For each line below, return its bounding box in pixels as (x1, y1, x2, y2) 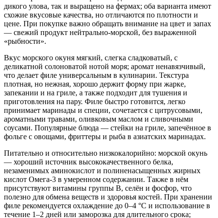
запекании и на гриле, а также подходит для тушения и (4, 88, 187, 97)
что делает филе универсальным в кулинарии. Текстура (4, 71, 189, 79)
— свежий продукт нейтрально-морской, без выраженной (4, 28, 197, 36)
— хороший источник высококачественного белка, (4, 157, 173, 166)
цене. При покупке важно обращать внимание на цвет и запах (4, 19, 211, 28)
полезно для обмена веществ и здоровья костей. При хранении (4, 192, 212, 201)
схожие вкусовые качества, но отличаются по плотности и (4, 10, 198, 19)
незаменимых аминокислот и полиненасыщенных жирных (4, 166, 200, 175)
